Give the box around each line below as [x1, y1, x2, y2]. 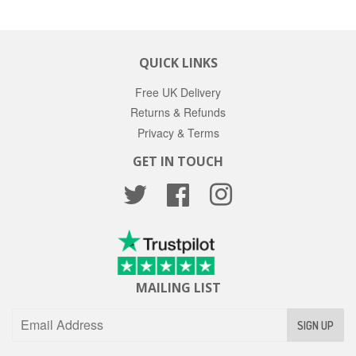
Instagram [233, 182, 284, 199]
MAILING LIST [135, 278, 221, 296]
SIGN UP [297, 318, 334, 332]
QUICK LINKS [138, 53, 218, 72]
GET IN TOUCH [133, 152, 223, 170]
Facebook [190, 182, 240, 199]
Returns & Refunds [130, 104, 226, 121]
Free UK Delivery [135, 83, 221, 100]
